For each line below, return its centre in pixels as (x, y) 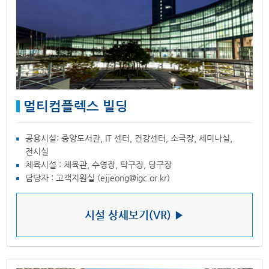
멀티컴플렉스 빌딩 (76, 106)
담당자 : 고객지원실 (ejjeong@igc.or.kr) (98, 177)
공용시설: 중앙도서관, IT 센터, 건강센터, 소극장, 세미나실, (129, 138)
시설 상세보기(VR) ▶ (134, 214)
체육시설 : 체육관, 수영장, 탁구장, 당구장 (99, 164)
